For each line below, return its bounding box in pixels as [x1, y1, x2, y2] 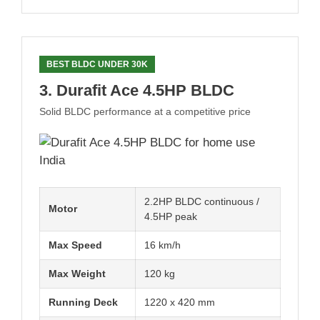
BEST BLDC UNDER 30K [46, 59, 148, 69]
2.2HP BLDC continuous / [144, 196, 259, 208]
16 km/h [144, 239, 181, 251]
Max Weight [49, 268, 106, 280]
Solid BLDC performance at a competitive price [39, 105, 251, 117]
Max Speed [49, 239, 102, 251]
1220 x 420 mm [144, 296, 215, 309]
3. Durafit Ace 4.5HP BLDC [39, 81, 234, 99]
